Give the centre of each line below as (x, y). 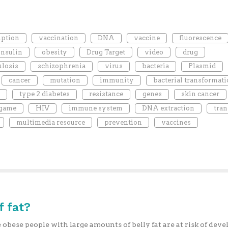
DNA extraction (168, 108)
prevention (123, 122)
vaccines (176, 122)
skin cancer (200, 94)
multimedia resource (50, 122)
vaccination (58, 38)
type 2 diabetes (44, 94)
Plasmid (202, 66)
